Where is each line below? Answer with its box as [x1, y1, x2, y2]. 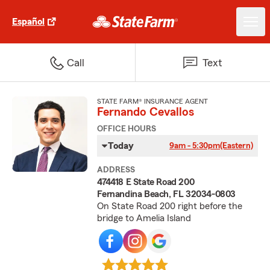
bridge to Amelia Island [97, 213, 192, 223]
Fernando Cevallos [97, 106, 195, 118]
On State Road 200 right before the [97, 201, 243, 211]
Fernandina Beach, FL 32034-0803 [97, 189, 236, 199]
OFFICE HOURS [97, 125, 157, 133]
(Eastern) [219, 142, 253, 150]
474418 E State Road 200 [97, 177, 195, 187]
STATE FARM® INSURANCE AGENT [97, 98, 209, 105]
